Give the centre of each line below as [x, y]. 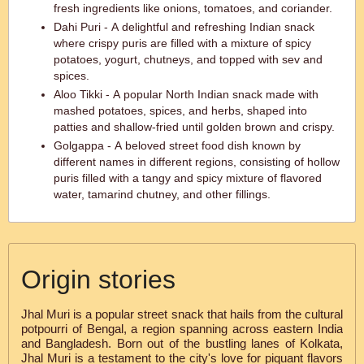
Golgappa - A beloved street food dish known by [177, 145]
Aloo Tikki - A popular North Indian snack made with [186, 94]
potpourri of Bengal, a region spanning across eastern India [182, 329]
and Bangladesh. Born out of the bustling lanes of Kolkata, [182, 343]
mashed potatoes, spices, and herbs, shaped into [180, 110]
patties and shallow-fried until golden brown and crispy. [194, 127]
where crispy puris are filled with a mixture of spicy [182, 43]
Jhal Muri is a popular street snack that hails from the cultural [182, 314]
